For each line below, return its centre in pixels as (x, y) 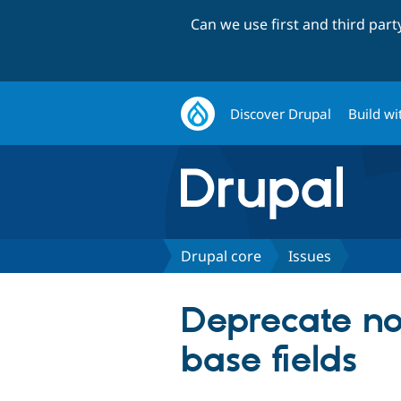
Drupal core (221, 256)
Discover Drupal (281, 113)
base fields (269, 361)
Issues (310, 256)
